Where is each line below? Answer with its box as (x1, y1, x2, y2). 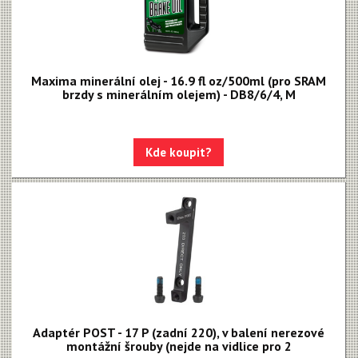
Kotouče (24, 2, 69, 18)
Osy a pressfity (24, 60, 102, 75)
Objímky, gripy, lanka (24, 89, 136, 104)
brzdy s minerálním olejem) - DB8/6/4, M (62, 86, 296, 102)
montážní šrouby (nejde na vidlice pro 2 (66, 338, 292, 354)
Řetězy (24, 146, 62, 161)
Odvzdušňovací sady (24, 31, 133, 46)
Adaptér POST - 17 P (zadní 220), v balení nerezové (33, 324, 324, 340)
